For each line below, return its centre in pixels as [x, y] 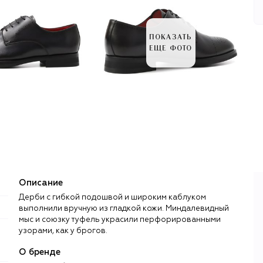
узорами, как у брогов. [63, 231]
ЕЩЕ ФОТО [171, 48]
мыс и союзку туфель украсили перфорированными [120, 220]
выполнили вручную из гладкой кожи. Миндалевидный [124, 208]
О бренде [40, 252]
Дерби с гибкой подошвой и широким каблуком [112, 197]
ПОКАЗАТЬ [171, 37]
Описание [41, 183]
